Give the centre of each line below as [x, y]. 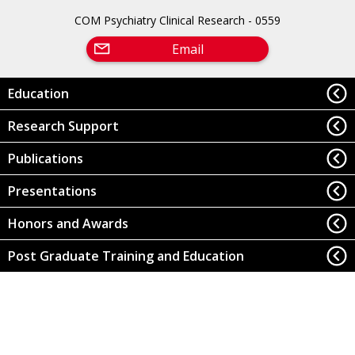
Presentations [52, 191]
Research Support [63, 126]
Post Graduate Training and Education [126, 256]
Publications [45, 158]
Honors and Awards [68, 224]
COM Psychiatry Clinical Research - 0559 [177, 20]
